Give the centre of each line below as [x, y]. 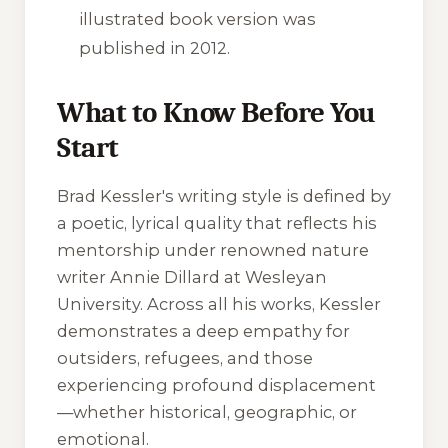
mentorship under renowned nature [213, 249]
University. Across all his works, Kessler [219, 303]
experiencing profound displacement [216, 384]
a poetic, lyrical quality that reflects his [217, 222]
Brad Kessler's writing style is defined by [224, 195]
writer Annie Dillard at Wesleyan [192, 276]
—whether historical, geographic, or [207, 411]
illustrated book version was [198, 19]
